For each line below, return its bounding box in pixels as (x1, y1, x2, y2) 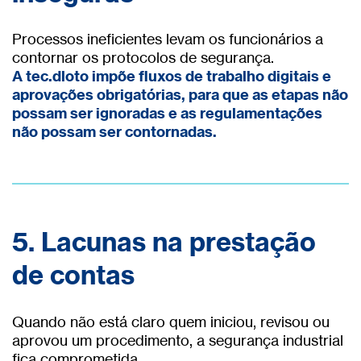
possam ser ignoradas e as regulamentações (12, 104, 322, 123)
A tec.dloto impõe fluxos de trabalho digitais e (12, 67, 331, 86)
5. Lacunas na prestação (12, 226, 316, 259)
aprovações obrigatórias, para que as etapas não (12, 85, 348, 105)
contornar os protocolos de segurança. (12, 48, 274, 67)
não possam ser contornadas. (12, 122, 217, 142)
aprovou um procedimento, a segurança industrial (12, 330, 343, 349)
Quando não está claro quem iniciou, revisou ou (12, 312, 330, 330)
